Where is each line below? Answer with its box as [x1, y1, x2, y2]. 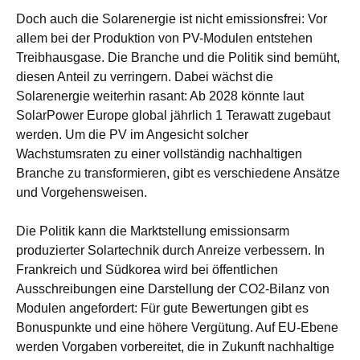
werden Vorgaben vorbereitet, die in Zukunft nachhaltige [16, 340, 334, 354]
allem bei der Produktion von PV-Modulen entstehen [16, 31, 313, 46]
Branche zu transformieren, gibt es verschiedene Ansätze [16, 166, 340, 181]
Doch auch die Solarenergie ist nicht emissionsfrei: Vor [16, 12, 327, 27]
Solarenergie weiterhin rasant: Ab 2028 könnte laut [16, 89, 304, 104]
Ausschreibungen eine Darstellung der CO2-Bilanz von [16, 282, 329, 297]
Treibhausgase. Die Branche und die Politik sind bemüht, [16, 51, 340, 65]
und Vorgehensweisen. [16, 186, 147, 200]
